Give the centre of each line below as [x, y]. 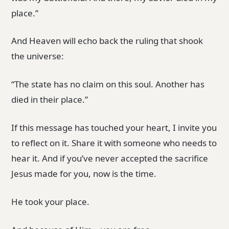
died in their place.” [50, 100]
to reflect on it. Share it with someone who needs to [114, 143]
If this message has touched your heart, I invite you [114, 128]
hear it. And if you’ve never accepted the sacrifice [110, 158]
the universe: [38, 56]
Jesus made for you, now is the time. [84, 174]
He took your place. [51, 201]
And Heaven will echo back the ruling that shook [107, 41]
